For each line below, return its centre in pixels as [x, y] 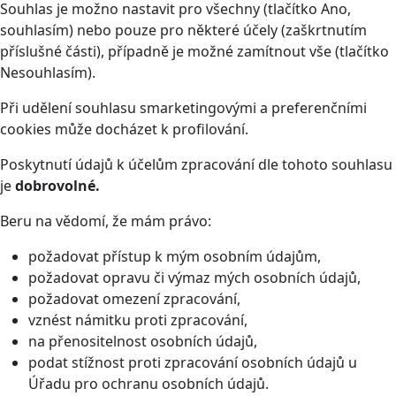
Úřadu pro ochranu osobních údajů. [148, 384]
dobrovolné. [57, 186]
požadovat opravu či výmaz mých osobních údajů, [194, 278]
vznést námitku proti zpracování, [138, 320]
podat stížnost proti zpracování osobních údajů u [193, 363]
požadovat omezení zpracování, [134, 299]
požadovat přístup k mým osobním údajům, [175, 257]
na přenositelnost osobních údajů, [143, 342]
